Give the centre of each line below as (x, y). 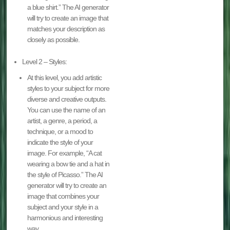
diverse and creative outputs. (67, 99)
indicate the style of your (60, 142)
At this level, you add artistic (65, 77)
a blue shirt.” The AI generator (68, 7)
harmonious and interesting (65, 217)
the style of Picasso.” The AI (65, 174)
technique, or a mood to (60, 131)
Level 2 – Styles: (45, 61)
